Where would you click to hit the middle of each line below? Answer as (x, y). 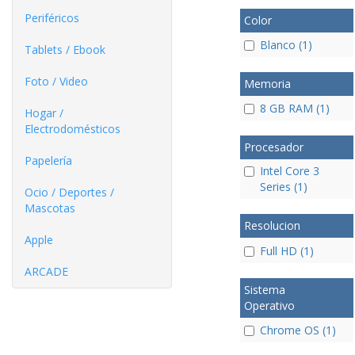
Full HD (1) (286, 250)
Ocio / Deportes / (69, 192)
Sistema (264, 289)
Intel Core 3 (289, 171)
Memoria (267, 84)
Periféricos (52, 18)
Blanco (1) (286, 45)
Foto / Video (56, 81)
